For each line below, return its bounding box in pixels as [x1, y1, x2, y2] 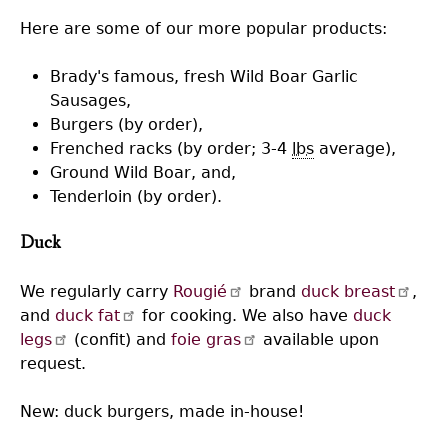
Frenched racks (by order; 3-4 [50, 138, 292, 158]
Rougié [173, 281, 227, 301]
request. [20, 353, 86, 373]
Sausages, [50, 90, 131, 110]
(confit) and [69, 329, 172, 349]
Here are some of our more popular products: [20, 18, 387, 38]
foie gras [171, 329, 242, 349]
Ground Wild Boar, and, [50, 162, 236, 182]
